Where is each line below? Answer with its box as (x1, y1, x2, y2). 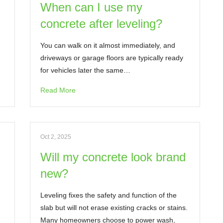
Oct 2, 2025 (40, 133, 72, 140)
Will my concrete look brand (40, 150, 186, 164)
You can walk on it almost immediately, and (40, 41, 176, 49)
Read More (40, 86, 76, 94)
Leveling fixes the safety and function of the (40, 191, 177, 199)
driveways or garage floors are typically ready (40, 54, 184, 62)
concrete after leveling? (40, 17, 163, 30)
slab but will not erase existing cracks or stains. (40, 204, 188, 212)
